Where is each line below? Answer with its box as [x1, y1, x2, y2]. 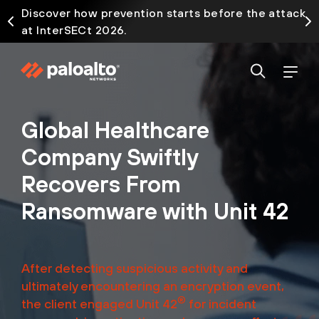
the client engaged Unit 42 [21, 296, 177, 311]
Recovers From [21, 171, 181, 197]
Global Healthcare [21, 117, 209, 143]
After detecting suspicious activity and [21, 261, 248, 276]
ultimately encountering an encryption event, [21, 278, 284, 293]
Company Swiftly [21, 144, 198, 170]
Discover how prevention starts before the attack [21, 6, 306, 19]
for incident [186, 296, 256, 311]
